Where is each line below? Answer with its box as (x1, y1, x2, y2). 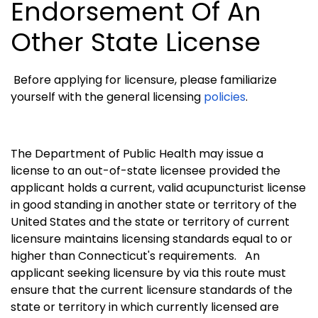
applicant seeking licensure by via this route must (11, 265, 286, 282)
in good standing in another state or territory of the (11, 197, 297, 214)
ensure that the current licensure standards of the (11, 282, 292, 299)
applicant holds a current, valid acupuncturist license (11, 180, 306, 197)
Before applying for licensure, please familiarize (11, 72, 277, 89)
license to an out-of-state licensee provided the (11, 163, 280, 180)
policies (204, 89, 246, 106)
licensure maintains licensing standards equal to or (11, 231, 292, 248)
